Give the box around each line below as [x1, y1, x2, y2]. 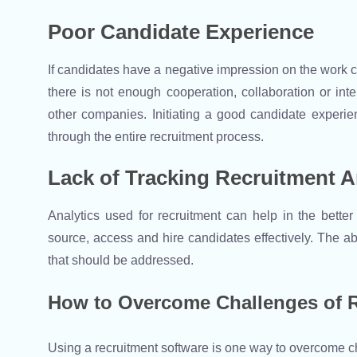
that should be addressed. [48, 253, 197, 268]
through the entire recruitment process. [48, 130, 267, 144]
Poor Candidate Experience [48, 20, 314, 45]
